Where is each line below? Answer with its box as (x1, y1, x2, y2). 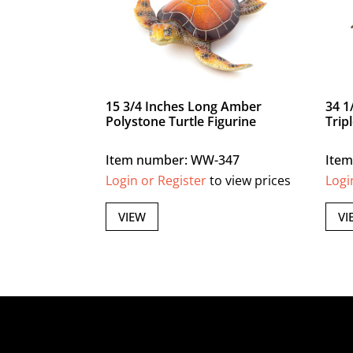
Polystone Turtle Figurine (106, 113, 257, 131)
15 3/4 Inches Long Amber (106, 98, 262, 116)
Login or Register (106, 172, 207, 190)
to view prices (206, 172, 292, 190)
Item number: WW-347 (106, 151, 240, 169)
